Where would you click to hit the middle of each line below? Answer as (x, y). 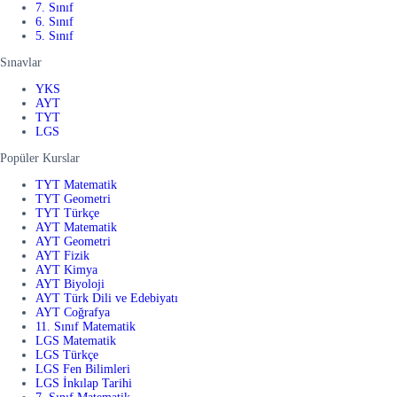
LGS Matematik (76, 341)
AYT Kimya (66, 270)
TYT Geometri (73, 199)
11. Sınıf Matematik (86, 327)
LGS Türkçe (67, 355)
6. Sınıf (54, 22)
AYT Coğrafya (73, 313)
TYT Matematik (76, 185)
